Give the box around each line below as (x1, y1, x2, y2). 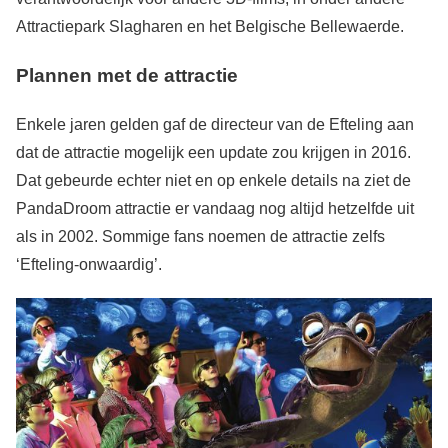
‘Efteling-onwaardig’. (16, 255, 162, 273)
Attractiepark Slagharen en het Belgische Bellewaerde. (16, 18, 404, 36)
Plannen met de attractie (16, 65, 238, 87)
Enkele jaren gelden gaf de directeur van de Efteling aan (16, 115, 414, 133)
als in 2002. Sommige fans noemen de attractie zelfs (16, 227, 385, 245)
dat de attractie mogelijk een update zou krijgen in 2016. (16, 143, 411, 161)
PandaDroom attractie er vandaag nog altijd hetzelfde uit (16, 199, 414, 217)
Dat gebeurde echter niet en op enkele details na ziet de (16, 171, 411, 189)
